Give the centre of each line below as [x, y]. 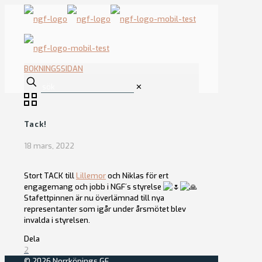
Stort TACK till [50, 175]
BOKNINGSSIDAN [54, 69]
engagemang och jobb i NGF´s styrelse [94, 187]
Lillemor [91, 175]
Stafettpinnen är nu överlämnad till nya [94, 198]
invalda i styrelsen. [57, 220]
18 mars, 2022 [49, 146]
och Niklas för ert [137, 175]
